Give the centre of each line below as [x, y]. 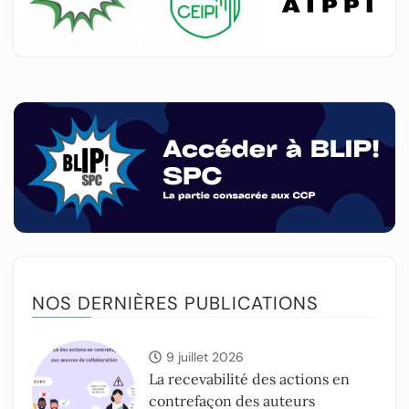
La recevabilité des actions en [250, 379]
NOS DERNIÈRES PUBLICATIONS [175, 304]
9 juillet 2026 [205, 357]
